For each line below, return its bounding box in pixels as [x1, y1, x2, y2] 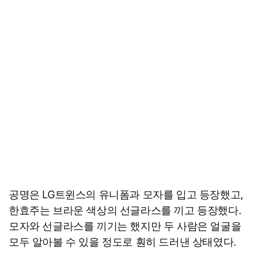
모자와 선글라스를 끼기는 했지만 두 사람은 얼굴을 [9, 219, 242, 232]
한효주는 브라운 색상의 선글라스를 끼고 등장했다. [9, 204, 242, 216]
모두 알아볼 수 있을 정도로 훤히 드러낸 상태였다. [9, 235, 239, 248]
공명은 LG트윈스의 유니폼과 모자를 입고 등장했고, [9, 188, 243, 201]
